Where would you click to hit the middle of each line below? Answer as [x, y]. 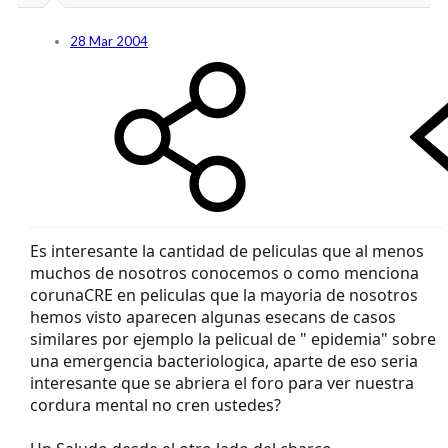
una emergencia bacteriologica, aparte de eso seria [224, 360]
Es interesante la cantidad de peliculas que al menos [227, 250]
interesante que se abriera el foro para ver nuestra [222, 382]
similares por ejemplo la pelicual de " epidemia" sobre [233, 338]
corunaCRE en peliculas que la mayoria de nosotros [224, 294]
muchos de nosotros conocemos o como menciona [224, 272]
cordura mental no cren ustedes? [155, 404]
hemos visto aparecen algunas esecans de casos [213, 316]
